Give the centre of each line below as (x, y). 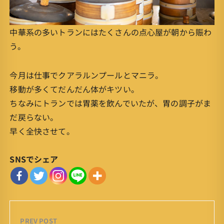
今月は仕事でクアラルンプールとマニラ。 (86, 75)
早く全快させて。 (42, 131)
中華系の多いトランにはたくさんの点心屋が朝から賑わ (111, 32)
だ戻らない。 (34, 117)
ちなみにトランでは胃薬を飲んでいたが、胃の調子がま (110, 103)
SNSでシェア (34, 159)
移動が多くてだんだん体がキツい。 (74, 89)
